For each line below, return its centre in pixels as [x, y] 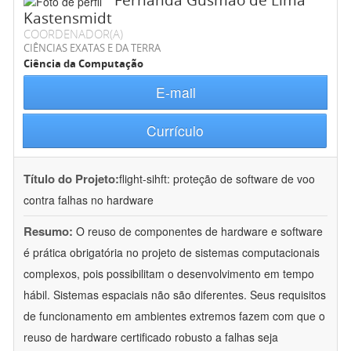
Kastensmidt [68, 18]
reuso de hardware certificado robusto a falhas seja [151, 337]
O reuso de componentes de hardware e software [199, 232]
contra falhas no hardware [89, 200]
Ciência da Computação [83, 64]
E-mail [175, 92]
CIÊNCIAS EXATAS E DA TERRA [92, 48]
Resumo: [48, 232]
